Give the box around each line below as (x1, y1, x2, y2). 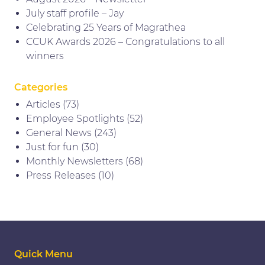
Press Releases (26, 169, 96, 181)
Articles (26, 98, 60, 110)
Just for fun (26, 141, 79, 153)
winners (26, 50, 64, 62)
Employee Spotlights (26, 112, 124, 124)
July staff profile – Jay (26, 7, 124, 19)
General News (26, 127, 92, 138)
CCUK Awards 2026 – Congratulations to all (26, 35, 225, 47)
